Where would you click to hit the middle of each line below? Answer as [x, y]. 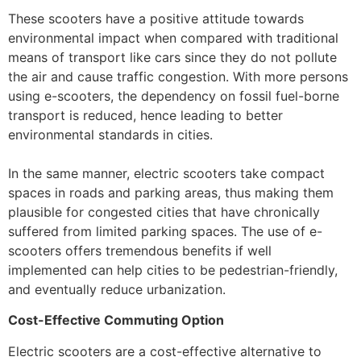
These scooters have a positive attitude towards [156, 18]
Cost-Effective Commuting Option [116, 320]
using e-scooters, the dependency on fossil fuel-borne [174, 95]
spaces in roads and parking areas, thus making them [171, 192]
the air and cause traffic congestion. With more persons [178, 76]
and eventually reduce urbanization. [117, 289]
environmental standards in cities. [110, 134]
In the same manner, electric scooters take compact [166, 173]
